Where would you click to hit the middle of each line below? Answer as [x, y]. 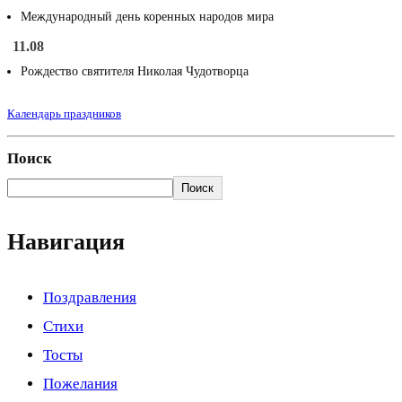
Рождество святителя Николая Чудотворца [135, 72]
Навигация [66, 242]
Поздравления [90, 297]
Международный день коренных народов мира [147, 17]
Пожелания [80, 383]
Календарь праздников [64, 114]
